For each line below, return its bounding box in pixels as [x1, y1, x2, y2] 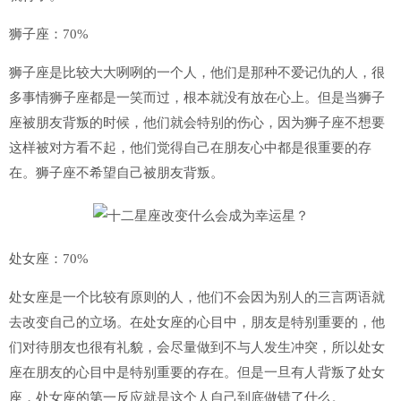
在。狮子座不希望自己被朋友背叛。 [9, 166, 224, 180]
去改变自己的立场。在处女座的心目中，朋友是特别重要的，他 [9, 315, 385, 329]
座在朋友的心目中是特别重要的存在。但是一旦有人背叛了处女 [9, 365, 385, 380]
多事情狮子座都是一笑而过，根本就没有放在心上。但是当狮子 [9, 90, 385, 105]
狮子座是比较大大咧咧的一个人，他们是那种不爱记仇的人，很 [9, 65, 385, 80]
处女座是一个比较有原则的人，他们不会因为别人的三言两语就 [9, 290, 385, 304]
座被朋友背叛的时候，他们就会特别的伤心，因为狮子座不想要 [9, 115, 385, 130]
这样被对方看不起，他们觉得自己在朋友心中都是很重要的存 [9, 141, 371, 155]
